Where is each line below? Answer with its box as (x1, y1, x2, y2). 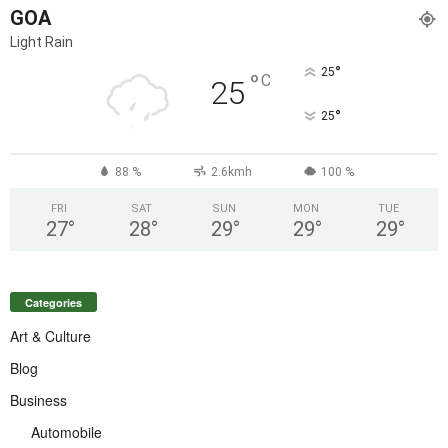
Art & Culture (10, 325, 91, 346)
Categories (25, 294, 82, 310)
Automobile (31, 421, 102, 442)
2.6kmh (210, 164, 252, 179)
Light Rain (10, 33, 73, 50)
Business (10, 389, 67, 410)
